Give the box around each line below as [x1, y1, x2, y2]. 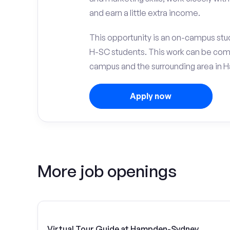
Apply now [130, 91, 171, 101]
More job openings [37, 161, 177, 181]
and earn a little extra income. [89, 8, 200, 18]
